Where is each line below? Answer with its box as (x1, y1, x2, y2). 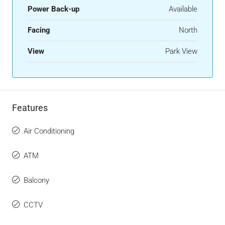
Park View (165, 47, 197, 56)
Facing (28, 26, 50, 35)
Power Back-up (28, 5, 79, 14)
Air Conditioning (24, 127, 74, 136)
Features (12, 102, 48, 114)
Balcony (24, 176, 49, 185)
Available (169, 5, 197, 14)
